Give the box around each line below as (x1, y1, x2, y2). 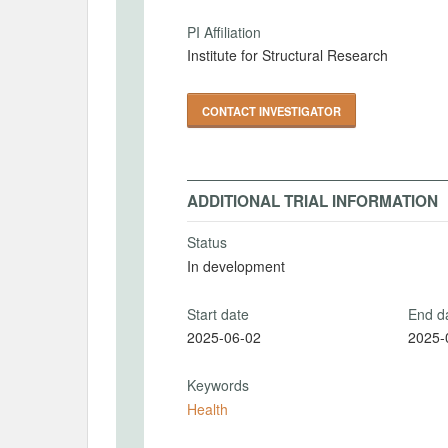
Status (187, 232, 227, 252)
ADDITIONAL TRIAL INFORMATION (187, 190, 438, 212)
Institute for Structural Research (187, 45, 388, 65)
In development (187, 255, 285, 276)
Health (187, 398, 228, 419)
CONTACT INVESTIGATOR (202, 103, 341, 119)
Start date (187, 303, 249, 324)
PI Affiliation (187, 21, 261, 42)
